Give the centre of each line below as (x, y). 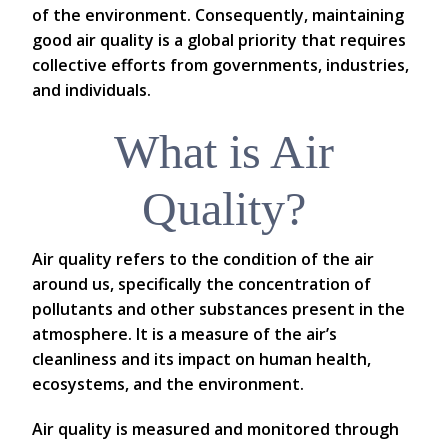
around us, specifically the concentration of (201, 284)
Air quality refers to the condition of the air (203, 259)
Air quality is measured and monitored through (215, 429)
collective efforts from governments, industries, (220, 65)
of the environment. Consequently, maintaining (218, 15)
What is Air (224, 152)
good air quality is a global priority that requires (219, 40)
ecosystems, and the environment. (168, 384)
